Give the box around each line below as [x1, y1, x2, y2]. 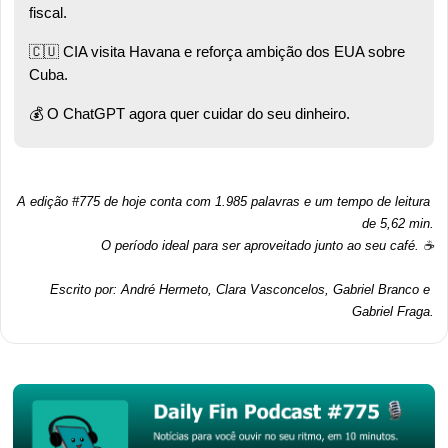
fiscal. [29, 4, 67, 22]
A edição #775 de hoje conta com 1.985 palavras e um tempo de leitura [17, 194, 430, 210]
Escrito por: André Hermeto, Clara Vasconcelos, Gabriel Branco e [50, 282, 430, 298]
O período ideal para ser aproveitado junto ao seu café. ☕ [101, 238, 434, 254]
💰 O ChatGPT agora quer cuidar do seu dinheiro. [29, 105, 350, 123]
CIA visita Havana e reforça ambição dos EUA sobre [59, 43, 405, 61]
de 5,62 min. [362, 216, 434, 232]
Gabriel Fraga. [352, 304, 434, 320]
